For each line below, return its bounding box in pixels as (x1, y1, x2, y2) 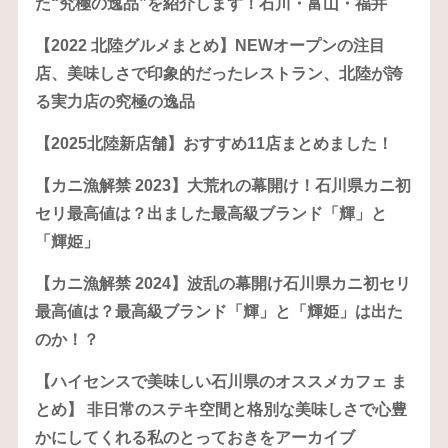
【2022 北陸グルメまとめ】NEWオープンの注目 (34, 37, 385, 55)
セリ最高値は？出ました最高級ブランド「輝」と (34, 205, 387, 223)
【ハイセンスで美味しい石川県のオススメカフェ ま (34, 373, 407, 391)
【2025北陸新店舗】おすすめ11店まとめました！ (34, 135, 393, 153)
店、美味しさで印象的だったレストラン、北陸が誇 (34, 65, 403, 83)
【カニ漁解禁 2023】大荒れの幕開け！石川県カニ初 (34, 177, 411, 195)
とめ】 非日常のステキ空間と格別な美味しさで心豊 (34, 401, 407, 419)
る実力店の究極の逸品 (34, 93, 195, 111)
